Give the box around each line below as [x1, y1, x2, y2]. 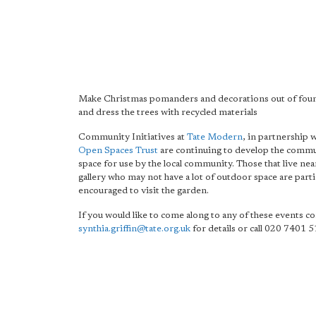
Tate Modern [187, 133, 243, 142]
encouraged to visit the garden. [78, 186, 209, 195]
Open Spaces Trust [78, 146, 158, 155]
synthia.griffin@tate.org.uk [78, 224, 190, 233]
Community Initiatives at [78, 133, 187, 142]
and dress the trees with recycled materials [78, 108, 257, 117]
